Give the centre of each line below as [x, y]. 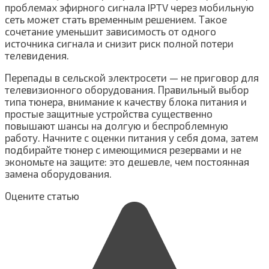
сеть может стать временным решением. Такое [116, 19]
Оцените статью [42, 195]
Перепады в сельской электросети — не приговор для [132, 77]
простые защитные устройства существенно [109, 113]
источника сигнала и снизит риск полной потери [119, 43]
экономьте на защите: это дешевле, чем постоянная [127, 161]
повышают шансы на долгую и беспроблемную [116, 125]
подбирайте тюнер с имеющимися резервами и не [123, 149]
